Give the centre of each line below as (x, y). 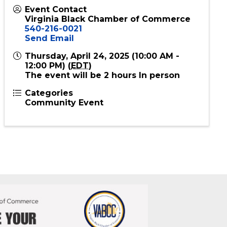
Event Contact (56, 23)
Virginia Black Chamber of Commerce (108, 33)
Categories (49, 107)
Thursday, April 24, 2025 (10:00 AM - (102, 70)
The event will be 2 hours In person (103, 89)
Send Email (50, 52)
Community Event (64, 117)
